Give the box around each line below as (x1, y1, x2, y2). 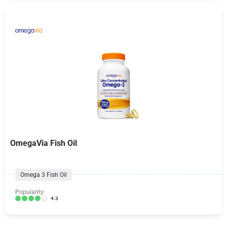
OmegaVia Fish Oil (10, 138, 77, 148)
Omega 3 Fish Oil (20, 171, 67, 178)
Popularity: (15, 188, 45, 196)
